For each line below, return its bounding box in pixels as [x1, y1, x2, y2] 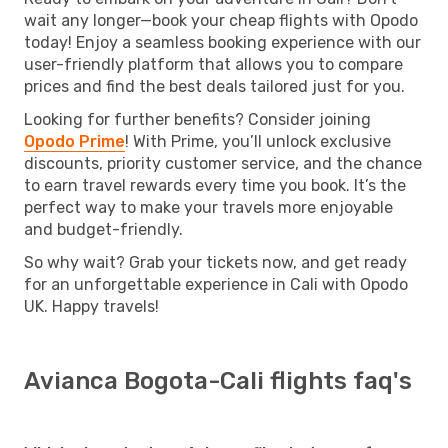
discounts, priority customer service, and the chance [24, 153, 422, 173]
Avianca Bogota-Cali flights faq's [24, 366, 412, 395]
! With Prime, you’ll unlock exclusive [125, 131, 391, 151]
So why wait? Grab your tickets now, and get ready [24, 252, 407, 272]
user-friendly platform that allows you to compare [24, 54, 403, 74]
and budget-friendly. [24, 219, 183, 239]
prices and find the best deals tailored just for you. [24, 76, 405, 96]
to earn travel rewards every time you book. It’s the [24, 175, 406, 195]
